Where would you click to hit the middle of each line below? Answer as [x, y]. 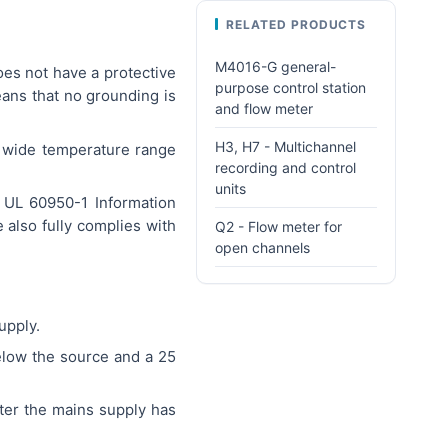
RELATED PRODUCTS [296, 24]
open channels [262, 247]
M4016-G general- [275, 66]
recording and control [285, 167]
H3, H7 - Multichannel [285, 146]
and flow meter [264, 108]
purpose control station [290, 87]
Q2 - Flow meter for [278, 226]
